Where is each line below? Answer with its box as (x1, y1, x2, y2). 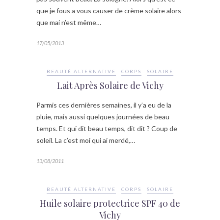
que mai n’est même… (36, 18, 101, 27)
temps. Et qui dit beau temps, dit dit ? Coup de (36, 124, 177, 133)
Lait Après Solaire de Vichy (56, 79, 164, 91)
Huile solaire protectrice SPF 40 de (40, 197, 180, 209)
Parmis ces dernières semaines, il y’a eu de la (36, 100, 171, 109)
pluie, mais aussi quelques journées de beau (36, 112, 169, 121)
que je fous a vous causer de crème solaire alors (36, 6, 181, 15)
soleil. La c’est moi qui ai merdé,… (36, 136, 135, 144)
